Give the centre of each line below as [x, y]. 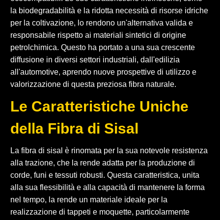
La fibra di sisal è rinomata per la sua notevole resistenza [109, 150]
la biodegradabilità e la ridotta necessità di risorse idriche [109, 10]
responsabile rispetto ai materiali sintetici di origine [98, 35]
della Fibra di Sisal [74, 128]
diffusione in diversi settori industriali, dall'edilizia [95, 59]
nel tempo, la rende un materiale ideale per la [89, 199]
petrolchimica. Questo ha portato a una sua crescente [103, 47]
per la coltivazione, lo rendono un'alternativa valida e [102, 23]
